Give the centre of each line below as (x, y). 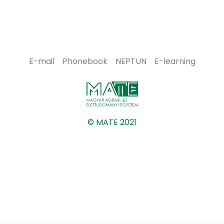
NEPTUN (131, 61)
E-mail (41, 61)
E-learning (175, 61)
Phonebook (85, 61)
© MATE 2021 (112, 122)
